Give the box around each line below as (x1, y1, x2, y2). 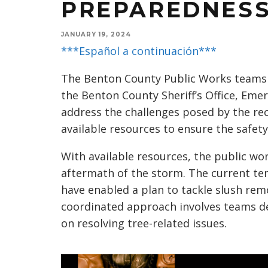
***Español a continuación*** (61, 44, 217, 58)
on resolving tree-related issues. (61, 216, 227, 230)
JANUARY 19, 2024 (61, 31, 131, 38)
